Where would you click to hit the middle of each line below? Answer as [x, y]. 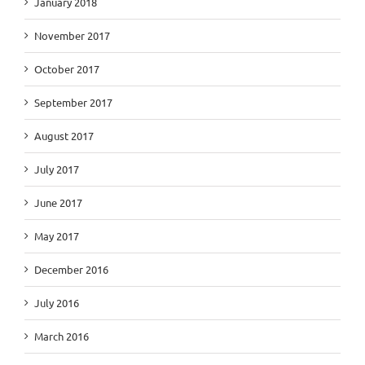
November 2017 [72, 35]
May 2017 [57, 235]
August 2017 [64, 135]
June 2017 [58, 202]
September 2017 [73, 102]
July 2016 [57, 302]
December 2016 [71, 269]
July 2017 [57, 169]
